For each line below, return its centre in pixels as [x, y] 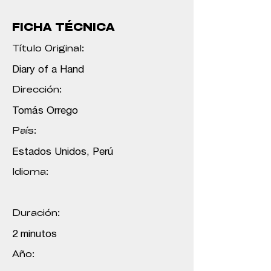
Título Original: [48, 49]
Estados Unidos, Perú [63, 152]
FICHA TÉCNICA [63, 28]
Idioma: [30, 173]
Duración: [36, 214]
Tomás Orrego [45, 111]
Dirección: [37, 90]
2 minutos [34, 235]
